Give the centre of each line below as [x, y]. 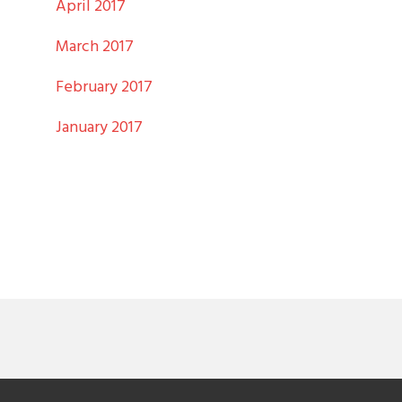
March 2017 [95, 47]
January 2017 [100, 127]
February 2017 [105, 87]
